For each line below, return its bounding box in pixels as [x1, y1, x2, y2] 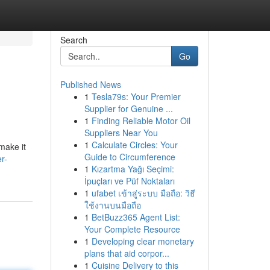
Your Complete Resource [84, 223, 180, 235]
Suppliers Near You [84, 127, 158, 139]
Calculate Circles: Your [91, 139, 178, 151]
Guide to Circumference [84, 151, 175, 163]
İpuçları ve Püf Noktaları [84, 175, 175, 187]
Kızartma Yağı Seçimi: [91, 163, 174, 175]
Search [60, 34, 87, 46]
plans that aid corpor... [84, 247, 169, 259]
